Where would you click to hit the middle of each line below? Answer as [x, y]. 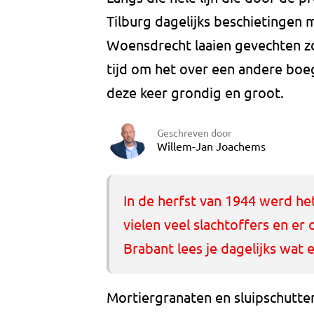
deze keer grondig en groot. [195, 93]
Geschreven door [194, 132]
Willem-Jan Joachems [211, 145]
